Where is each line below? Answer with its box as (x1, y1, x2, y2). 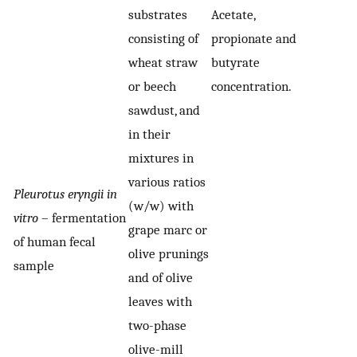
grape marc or (128, 222, 207, 238)
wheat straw (128, 54, 198, 71)
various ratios (128, 174, 206, 190)
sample (14, 257, 54, 274)
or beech (128, 78, 176, 95)
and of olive (128, 269, 193, 286)
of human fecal (14, 233, 96, 250)
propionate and (211, 30, 296, 47)
